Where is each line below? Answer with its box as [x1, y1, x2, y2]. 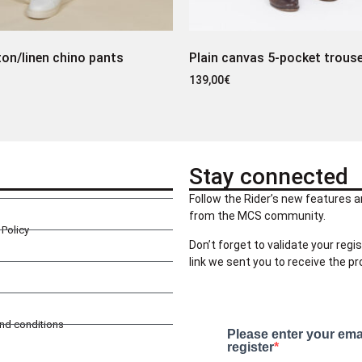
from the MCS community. [189, 209, 326, 223]
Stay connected [189, 163, 348, 191]
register [226, 340, 274, 355]
